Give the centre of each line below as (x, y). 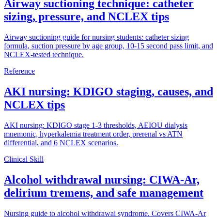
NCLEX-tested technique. (44, 55)
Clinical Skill (24, 159)
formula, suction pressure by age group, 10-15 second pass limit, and (108, 46)
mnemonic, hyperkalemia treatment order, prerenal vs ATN (93, 134)
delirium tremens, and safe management (104, 193)
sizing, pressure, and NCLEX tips (86, 17)
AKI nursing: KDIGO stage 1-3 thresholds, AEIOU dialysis (96, 125)
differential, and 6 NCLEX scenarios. (61, 143)
